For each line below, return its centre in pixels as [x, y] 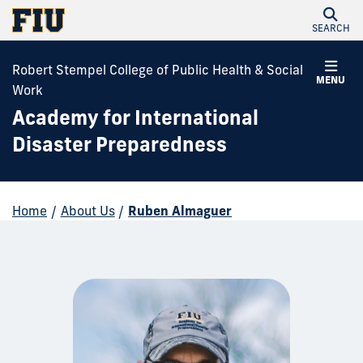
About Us [88, 211]
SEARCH [331, 28]
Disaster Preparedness [120, 144]
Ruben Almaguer [180, 211]
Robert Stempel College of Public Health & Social [158, 70]
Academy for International [135, 117]
